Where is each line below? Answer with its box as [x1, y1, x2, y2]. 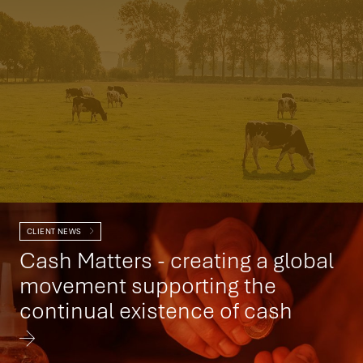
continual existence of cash [19, 295, 293, 325]
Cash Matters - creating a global [19, 245, 334, 275]
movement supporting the [19, 270, 276, 300]
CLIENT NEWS [27, 226, 83, 237]
